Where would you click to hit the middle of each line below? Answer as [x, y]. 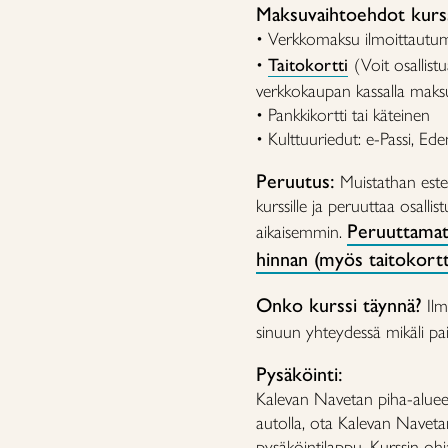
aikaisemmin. [301, 232]
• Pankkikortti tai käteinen [343, 115]
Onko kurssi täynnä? [339, 305]
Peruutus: [295, 181]
